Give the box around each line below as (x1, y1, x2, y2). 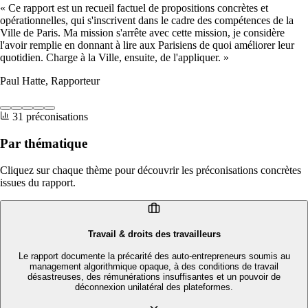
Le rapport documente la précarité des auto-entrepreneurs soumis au (18, 251, 290, 262)
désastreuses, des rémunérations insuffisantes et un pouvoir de (27, 272, 280, 283)
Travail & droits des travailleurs (87, 228, 221, 239)
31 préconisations (12, 111, 88, 123)
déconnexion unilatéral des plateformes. (75, 282, 233, 293)
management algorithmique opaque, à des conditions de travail (30, 261, 278, 272)
